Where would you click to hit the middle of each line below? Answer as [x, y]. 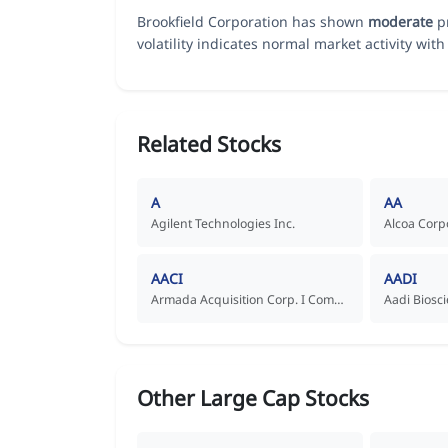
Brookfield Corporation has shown [252, 21]
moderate [400, 21]
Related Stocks [209, 143]
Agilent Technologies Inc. [223, 223]
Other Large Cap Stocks [253, 397]
